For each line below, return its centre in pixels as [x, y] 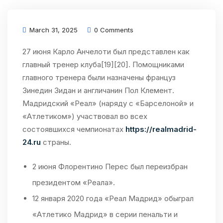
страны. [56, 142]
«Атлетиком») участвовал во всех [85, 116]
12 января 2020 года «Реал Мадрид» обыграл [113, 199]
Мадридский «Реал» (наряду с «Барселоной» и [108, 104]
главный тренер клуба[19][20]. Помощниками [103, 65]
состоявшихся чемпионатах [74, 129]
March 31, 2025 [53, 30]
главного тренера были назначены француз [99, 78]
